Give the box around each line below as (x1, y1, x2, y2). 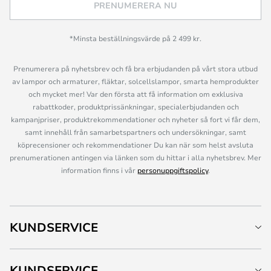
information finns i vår (61, 165, 137, 175)
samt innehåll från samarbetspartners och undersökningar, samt (25, 127, 246, 137)
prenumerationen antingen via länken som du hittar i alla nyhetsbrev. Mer (10, 152, 261, 162)
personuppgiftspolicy (137, 165, 208, 175)
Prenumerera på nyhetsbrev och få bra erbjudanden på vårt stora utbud (13, 64, 258, 73)
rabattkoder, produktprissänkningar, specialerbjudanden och (32, 102, 239, 111)
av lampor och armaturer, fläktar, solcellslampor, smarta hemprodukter (12, 76, 259, 86)
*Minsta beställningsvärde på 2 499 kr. (70, 33, 201, 43)
